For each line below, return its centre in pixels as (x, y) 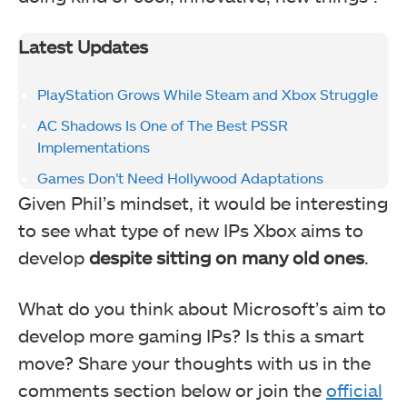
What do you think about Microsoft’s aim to (202, 308)
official (354, 389)
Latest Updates (83, 46)
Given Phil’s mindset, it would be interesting (203, 202)
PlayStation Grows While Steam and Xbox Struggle (208, 94)
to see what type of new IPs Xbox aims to (191, 229)
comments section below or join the (172, 389)
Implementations (94, 146)
